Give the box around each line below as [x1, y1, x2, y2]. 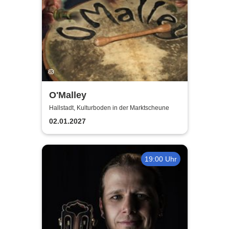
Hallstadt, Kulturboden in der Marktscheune [49, 104, 169, 112]
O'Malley [49, 89, 86, 100]
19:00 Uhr [144, 154, 177, 163]
